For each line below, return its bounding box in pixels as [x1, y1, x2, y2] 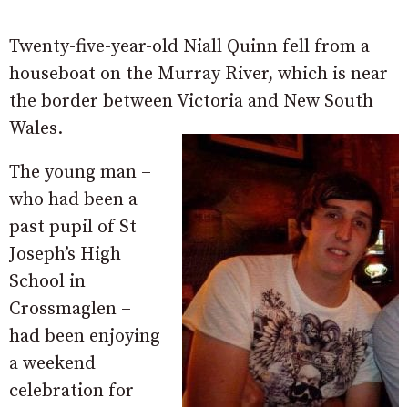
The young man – [9, 161, 151, 184]
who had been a [9, 189, 138, 211]
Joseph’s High [9, 243, 121, 266]
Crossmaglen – [9, 298, 131, 321]
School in [9, 270, 86, 293]
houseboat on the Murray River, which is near [9, 63, 388, 86]
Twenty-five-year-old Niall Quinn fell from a [9, 36, 370, 58]
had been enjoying [9, 325, 160, 348]
